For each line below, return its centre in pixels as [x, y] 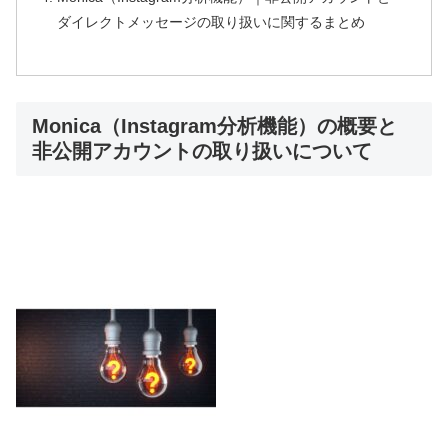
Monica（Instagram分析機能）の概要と [214, 125]
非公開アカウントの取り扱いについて [202, 150]
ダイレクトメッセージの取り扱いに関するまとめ [211, 21]
